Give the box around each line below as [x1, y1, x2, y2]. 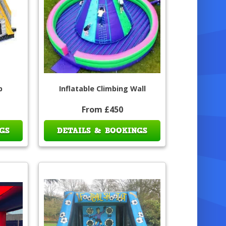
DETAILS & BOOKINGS [57, 125, 148, 137]
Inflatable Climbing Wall [59, 84, 146, 94]
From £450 [81, 104, 123, 116]
